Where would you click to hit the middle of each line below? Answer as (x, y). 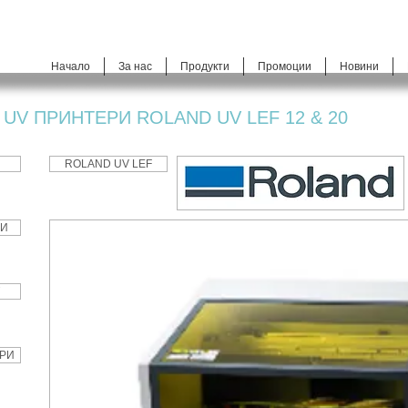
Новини (359, 66)
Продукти (205, 66)
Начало (71, 66)
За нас (135, 66)
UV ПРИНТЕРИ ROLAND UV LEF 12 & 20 (176, 117)
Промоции (285, 66)
